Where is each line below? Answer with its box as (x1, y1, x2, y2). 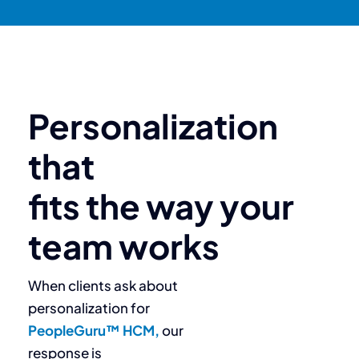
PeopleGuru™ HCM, (28, 321, 162, 340)
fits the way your (28, 184, 294, 228)
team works (28, 224, 220, 268)
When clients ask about (28, 276, 178, 295)
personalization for (28, 299, 150, 317)
